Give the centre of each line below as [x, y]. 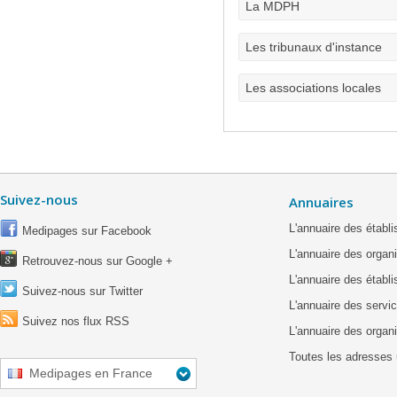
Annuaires [321, 202]
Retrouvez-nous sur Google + [97, 261]
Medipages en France [91, 373]
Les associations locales [313, 88]
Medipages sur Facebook [87, 231]
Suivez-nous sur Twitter [82, 291]
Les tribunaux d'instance [314, 47]
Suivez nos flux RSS [76, 321]
